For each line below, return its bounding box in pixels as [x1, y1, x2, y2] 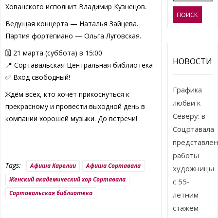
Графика [173, 84, 202, 94]
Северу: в [173, 110, 206, 121]
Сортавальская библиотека [9, 189, 92, 198]
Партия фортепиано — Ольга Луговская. [5, 31, 141, 41]
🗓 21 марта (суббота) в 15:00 [5, 48, 102, 58]
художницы [173, 163, 215, 173]
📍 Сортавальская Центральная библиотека [5, 60, 153, 70]
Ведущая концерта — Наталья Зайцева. [5, 19, 138, 29]
